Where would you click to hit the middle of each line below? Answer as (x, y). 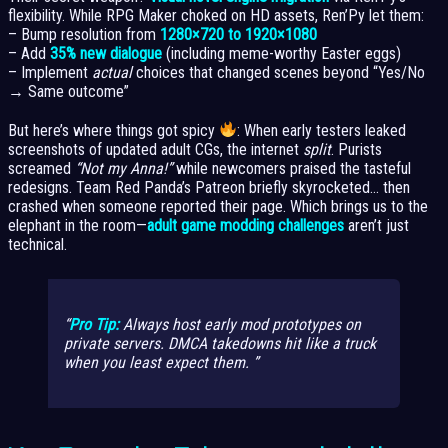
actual (112, 72)
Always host (161, 325)
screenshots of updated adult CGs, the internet (155, 149)
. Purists (356, 149)
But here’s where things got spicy (113, 130)
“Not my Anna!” (123, 168)
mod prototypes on (298, 325)
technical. (37, 244)
